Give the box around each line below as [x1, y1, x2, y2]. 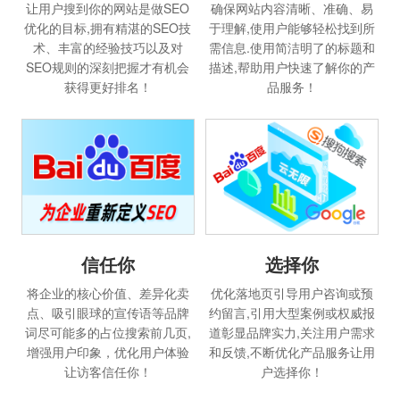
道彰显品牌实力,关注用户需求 [209, 323, 376, 342]
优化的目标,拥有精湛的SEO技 [24, 19, 192, 37]
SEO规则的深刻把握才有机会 [26, 58, 190, 77]
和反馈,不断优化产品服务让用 [209, 343, 376, 362]
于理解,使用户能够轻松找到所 [209, 19, 376, 37]
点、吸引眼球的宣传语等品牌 [26, 304, 189, 322]
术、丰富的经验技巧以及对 [32, 38, 183, 57]
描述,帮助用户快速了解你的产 [209, 58, 376, 77]
